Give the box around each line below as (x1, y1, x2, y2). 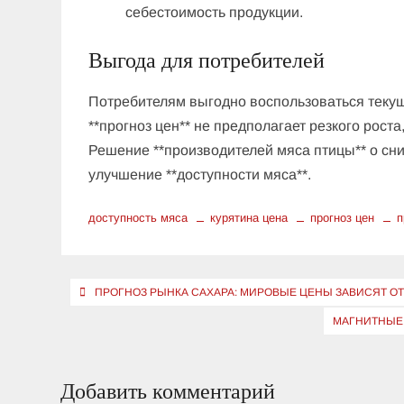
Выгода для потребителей (88, 45, 326, 78)
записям (60, 331, 153, 372)
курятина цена (210, 211, 289, 225)
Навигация (60, 271, 183, 312)
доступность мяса (88, 211, 188, 225)
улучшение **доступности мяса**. (88, 167, 312, 183)
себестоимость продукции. (125, 5, 304, 21)
